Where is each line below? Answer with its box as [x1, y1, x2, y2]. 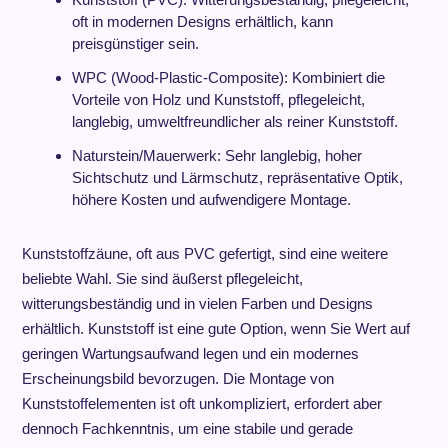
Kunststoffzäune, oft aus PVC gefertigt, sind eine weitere [21, 245, 388, 262]
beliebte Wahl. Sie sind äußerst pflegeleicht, [21, 270, 303, 287]
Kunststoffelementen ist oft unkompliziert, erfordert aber [21, 395, 382, 412]
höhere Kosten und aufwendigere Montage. [71, 191, 351, 208]
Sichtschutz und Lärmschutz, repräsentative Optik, [71, 169, 403, 186]
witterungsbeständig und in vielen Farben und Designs [21, 295, 373, 312]
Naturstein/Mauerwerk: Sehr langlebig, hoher [71, 147, 362, 164]
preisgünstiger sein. [71, 35, 199, 52]
